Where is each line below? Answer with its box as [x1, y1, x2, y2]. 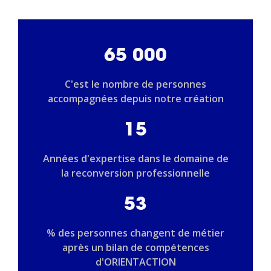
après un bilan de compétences [62, 240, 209, 254]
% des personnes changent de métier [47, 226, 224, 240]
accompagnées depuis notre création [47, 91, 224, 105]
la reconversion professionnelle [61, 166, 210, 180]
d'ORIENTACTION [95, 255, 176, 269]
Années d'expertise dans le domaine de [42, 151, 229, 165]
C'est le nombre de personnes [65, 77, 206, 91]
